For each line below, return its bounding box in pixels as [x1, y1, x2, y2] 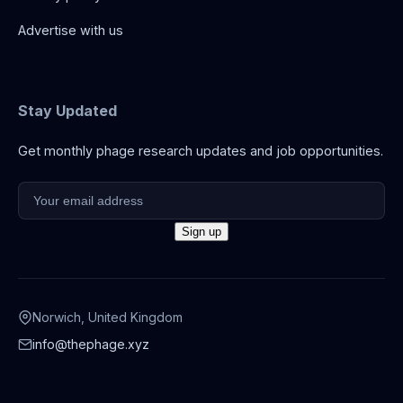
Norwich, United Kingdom [32, 309, 183, 325]
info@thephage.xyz [32, 336, 149, 352]
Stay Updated [18, 101, 117, 120]
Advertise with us [18, 22, 123, 39]
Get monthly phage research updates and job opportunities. [18, 142, 383, 158]
